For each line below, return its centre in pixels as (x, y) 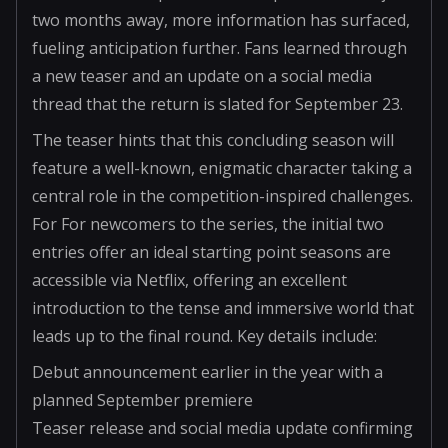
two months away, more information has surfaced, (221, 19)
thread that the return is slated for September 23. (217, 103)
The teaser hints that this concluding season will (213, 139)
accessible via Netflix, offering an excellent (189, 279)
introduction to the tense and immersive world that (223, 307)
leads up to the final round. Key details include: (204, 335)
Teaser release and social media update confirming (222, 427)
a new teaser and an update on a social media (202, 75)
